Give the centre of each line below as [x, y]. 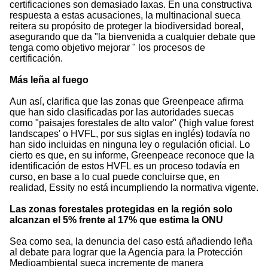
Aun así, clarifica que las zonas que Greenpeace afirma [127, 102]
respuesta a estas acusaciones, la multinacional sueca [125, 16]
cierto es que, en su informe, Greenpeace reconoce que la [132, 156]
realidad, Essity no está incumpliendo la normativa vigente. [134, 188]
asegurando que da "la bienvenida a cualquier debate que [133, 37]
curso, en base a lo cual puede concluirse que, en [115, 177]
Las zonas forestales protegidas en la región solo [121, 209]
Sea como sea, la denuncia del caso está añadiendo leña [131, 242]
